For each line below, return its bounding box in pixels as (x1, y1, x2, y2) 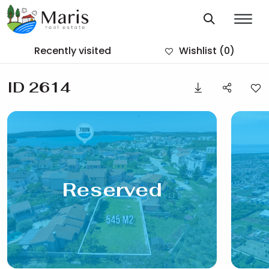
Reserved (62, 177, 162, 202)
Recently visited (34, 43, 111, 58)
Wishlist (179, 43, 217, 58)
